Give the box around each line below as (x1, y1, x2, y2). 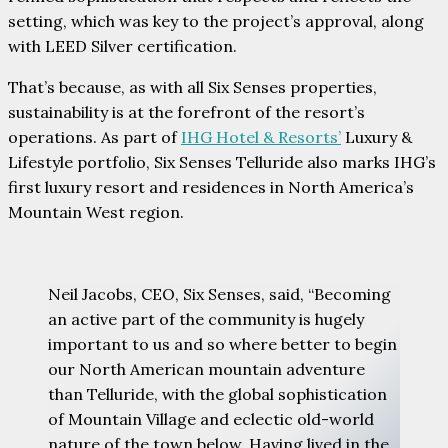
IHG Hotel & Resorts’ (181, 127, 341, 148)
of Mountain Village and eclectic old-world (48, 409, 374, 430)
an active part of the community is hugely (48, 309, 364, 330)
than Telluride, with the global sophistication (48, 384, 387, 405)
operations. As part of (8, 127, 181, 148)
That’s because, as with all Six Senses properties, (8, 77, 377, 98)
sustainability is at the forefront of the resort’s (8, 102, 365, 123)
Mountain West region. (8, 202, 184, 223)
